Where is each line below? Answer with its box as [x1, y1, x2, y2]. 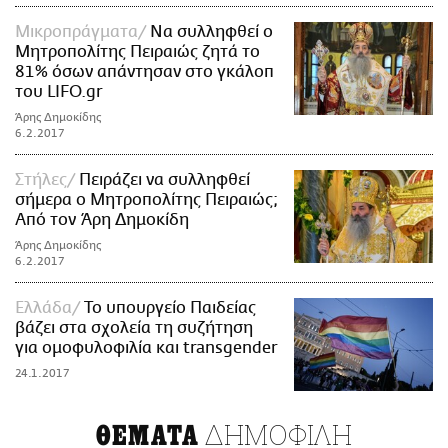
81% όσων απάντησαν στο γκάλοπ [15, 62, 274, 81]
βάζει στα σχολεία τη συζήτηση [15, 318, 253, 337]
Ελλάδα [15, 298, 72, 317]
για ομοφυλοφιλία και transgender [15, 338, 277, 357]
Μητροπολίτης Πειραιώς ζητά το [15, 42, 260, 61]
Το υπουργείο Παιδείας [84, 298, 256, 317]
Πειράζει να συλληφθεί [79, 170, 250, 189]
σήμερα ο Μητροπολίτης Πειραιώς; [15, 190, 278, 209]
